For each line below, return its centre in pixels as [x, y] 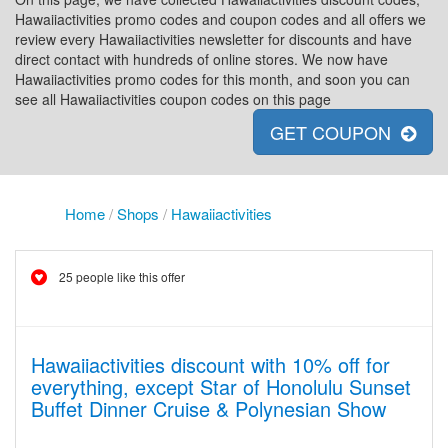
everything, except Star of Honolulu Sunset [221, 386]
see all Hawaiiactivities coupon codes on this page [173, 99]
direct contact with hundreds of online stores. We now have [201, 59]
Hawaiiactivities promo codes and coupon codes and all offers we [220, 19]
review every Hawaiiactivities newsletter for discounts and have [213, 39]
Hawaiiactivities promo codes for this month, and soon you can [212, 79]
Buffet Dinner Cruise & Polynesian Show [208, 408]
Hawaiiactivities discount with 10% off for [210, 364]
